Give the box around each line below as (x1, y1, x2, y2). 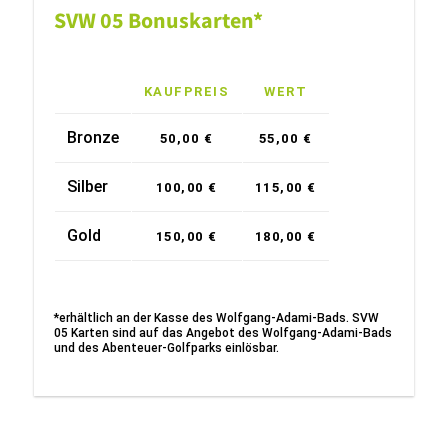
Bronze (66, 128, 119, 147)
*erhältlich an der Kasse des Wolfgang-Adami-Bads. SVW (53, 311, 379, 325)
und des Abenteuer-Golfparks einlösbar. (53, 341, 279, 355)
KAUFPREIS (143, 84, 230, 99)
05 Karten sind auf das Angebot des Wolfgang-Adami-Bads (53, 326, 392, 340)
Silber (66, 177, 108, 196)
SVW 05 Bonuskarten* (53, 6, 263, 34)
